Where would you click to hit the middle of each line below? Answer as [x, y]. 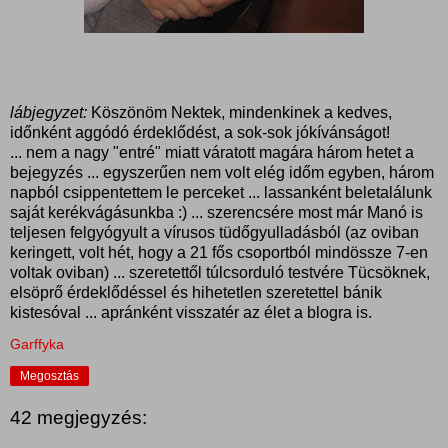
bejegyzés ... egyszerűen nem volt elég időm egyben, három [222, 172]
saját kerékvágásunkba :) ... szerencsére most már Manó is [216, 212]
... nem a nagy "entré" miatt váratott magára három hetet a [212, 152]
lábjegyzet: [48, 112]
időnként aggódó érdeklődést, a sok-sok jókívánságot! [200, 132]
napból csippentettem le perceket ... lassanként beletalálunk [221, 192]
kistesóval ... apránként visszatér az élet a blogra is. [191, 312]
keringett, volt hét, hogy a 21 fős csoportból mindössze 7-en [219, 252]
